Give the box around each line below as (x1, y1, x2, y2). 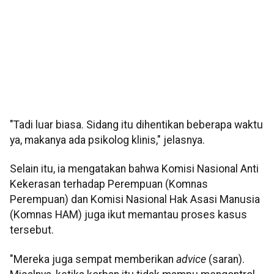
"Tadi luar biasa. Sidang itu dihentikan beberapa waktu (10, 119, 263, 131)
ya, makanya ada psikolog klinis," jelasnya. (10, 134, 205, 147)
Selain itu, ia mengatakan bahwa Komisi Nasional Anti (10, 163, 259, 176)
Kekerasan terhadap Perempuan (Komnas (10, 178, 208, 191)
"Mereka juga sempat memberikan (10, 253, 176, 265)
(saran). (206, 253, 245, 265)
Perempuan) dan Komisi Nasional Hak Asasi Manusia (10, 193, 260, 206)
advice (176, 253, 206, 265)
